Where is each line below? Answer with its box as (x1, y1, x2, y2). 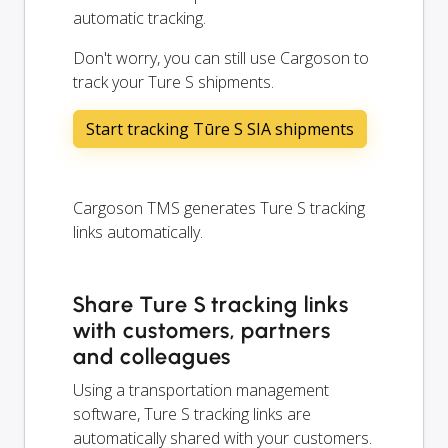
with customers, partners (73, 316, 332, 344)
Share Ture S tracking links (73, 290, 349, 318)
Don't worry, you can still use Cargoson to (73, 46, 369, 69)
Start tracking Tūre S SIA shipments (86, 117, 354, 140)
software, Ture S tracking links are (73, 402, 311, 425)
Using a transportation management (73, 378, 329, 401)
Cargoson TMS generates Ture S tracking (73, 196, 365, 219)
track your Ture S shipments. (73, 70, 274, 93)
